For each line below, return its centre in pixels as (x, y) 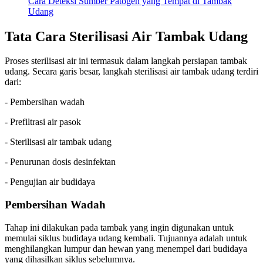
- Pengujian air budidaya (50, 182)
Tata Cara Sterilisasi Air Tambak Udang (126, 36)
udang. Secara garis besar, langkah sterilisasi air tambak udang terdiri (131, 72)
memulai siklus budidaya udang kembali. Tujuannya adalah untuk (126, 238)
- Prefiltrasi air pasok (43, 122)
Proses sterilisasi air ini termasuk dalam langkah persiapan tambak (126, 61)
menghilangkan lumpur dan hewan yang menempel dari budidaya (126, 248)
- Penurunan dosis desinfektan (60, 162)
